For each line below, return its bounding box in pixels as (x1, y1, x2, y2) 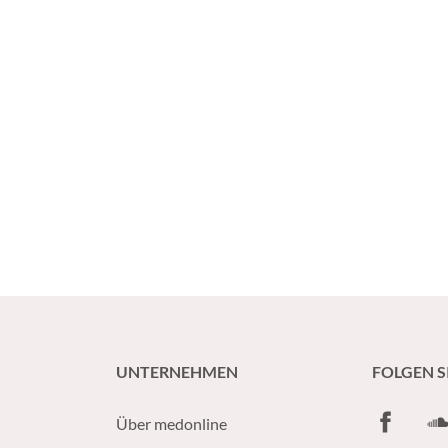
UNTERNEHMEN (116, 362, 238, 381)
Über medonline (116, 414, 227, 433)
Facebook (371, 409, 438, 428)
